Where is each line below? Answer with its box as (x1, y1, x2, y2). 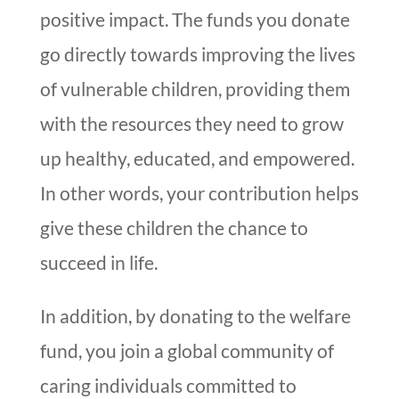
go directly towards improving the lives (39, 43, 355, 66)
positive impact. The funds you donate (39, 8, 350, 31)
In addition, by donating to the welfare (39, 305, 351, 328)
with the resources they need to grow (39, 112, 344, 135)
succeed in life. (39, 251, 158, 274)
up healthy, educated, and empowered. (39, 147, 354, 170)
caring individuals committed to (39, 374, 297, 397)
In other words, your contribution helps (39, 182, 359, 205)
